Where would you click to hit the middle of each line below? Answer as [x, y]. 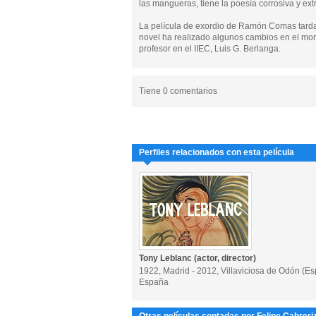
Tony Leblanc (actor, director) [197, 258]
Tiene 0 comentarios [178, 91]
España [154, 282]
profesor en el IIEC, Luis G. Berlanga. [210, 49]
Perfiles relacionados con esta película [217, 152]
